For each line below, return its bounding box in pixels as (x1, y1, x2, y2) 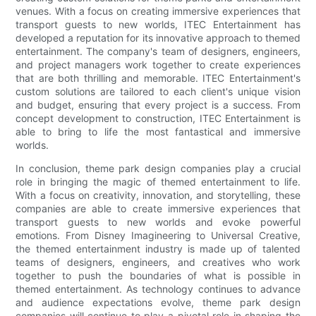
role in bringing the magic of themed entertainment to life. (16, 176, 300, 188)
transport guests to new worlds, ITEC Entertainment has (16, 18, 300, 31)
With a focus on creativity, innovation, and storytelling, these (16, 189, 300, 202)
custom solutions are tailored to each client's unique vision (16, 85, 300, 98)
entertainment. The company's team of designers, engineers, (16, 45, 300, 58)
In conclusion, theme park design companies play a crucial (16, 162, 300, 175)
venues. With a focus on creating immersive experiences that (16, 5, 300, 18)
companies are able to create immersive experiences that (16, 202, 300, 215)
